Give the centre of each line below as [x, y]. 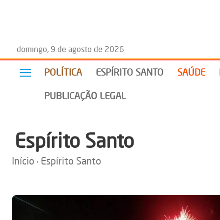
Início [23, 161]
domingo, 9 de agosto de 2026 [70, 49]
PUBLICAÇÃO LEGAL [85, 96]
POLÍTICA [63, 72]
